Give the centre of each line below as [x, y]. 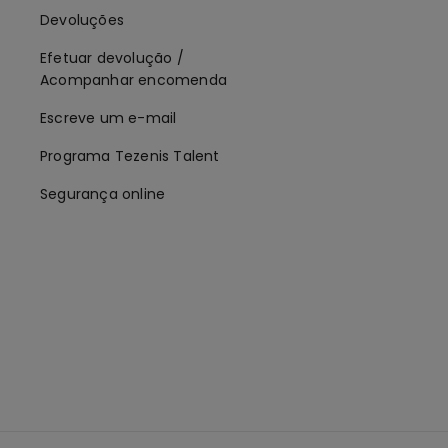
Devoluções [82, 19]
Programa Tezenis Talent [130, 155]
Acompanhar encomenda [133, 79]
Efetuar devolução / [112, 57]
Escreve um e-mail [108, 117]
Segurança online [103, 193]
